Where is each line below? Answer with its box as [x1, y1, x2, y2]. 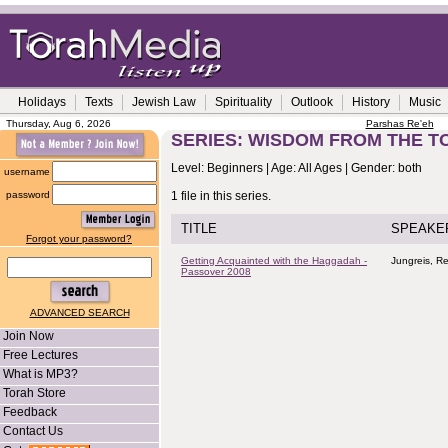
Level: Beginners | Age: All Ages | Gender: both [171, 161, 422, 175]
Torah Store [3, 386, 66, 400]
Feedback [3, 405, 57, 419]
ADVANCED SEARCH [29, 307, 130, 318]
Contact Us [3, 424, 63, 438]
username [4, 166, 50, 177]
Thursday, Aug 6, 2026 [6, 118, 111, 129]
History [352, 95, 390, 109]
